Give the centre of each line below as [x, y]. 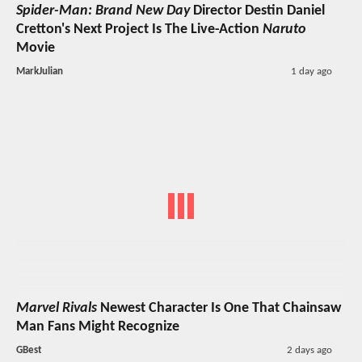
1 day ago [311, 71]
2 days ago [309, 351]
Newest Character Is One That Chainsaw [219, 309]
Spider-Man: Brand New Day [103, 11]
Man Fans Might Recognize [98, 327]
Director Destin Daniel [257, 11]
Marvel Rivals [57, 309]
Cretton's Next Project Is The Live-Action [139, 29]
